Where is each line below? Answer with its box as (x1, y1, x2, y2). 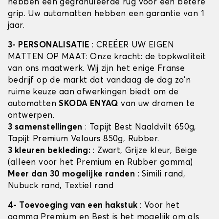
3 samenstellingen (8, 123, 83, 132)
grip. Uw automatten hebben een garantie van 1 (8, 10, 204, 19)
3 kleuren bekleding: (8, 147, 90, 155)
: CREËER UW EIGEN (92, 41, 175, 50)
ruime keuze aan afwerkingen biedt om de (8, 88, 179, 97)
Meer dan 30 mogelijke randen (8, 170, 135, 179)
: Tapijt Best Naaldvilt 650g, (82, 123, 197, 132)
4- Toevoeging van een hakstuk (8, 201, 140, 210)
